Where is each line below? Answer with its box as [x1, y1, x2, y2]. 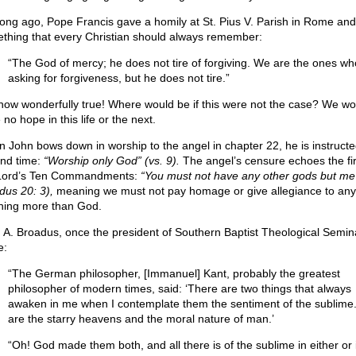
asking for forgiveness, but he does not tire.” [7, 72, 230, 84]
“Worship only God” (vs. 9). [43, 154, 180, 167]
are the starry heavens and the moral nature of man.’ [7, 312, 274, 325]
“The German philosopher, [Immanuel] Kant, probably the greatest [7, 267, 340, 280]
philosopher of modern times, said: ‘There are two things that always [7, 282, 351, 295]
